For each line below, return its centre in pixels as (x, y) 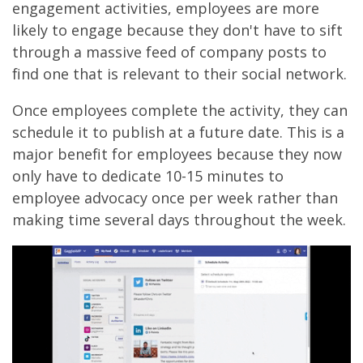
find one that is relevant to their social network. (179, 73)
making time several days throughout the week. (179, 219)
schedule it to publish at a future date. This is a (178, 132)
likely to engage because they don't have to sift (177, 30)
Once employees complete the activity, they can (180, 110)
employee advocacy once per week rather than (175, 197)
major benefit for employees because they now (177, 154)
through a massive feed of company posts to (169, 51)
